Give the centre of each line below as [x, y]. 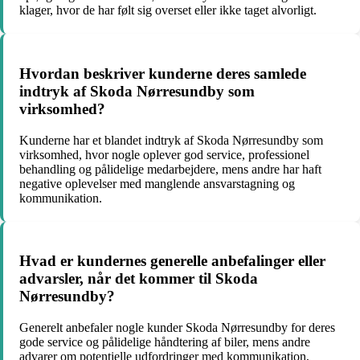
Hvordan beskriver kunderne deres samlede [163, 74]
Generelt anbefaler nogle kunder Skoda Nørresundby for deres [177, 328]
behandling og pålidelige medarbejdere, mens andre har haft [170, 169]
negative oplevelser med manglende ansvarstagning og [157, 183]
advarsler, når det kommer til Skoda [139, 279]
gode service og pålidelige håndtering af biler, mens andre [165, 342]
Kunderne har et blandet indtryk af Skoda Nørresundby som [171, 140]
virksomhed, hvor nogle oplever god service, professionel [164, 154]
